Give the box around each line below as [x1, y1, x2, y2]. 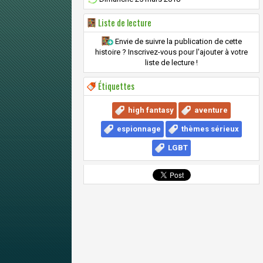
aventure [194, 106, 228, 114]
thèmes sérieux [181, 124, 239, 133]
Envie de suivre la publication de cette [113, 37, 242, 46]
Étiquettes [96, 79, 134, 92]
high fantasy [128, 106, 174, 114]
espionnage [117, 124, 161, 133]
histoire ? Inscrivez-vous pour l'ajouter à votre [95, 48, 248, 56]
